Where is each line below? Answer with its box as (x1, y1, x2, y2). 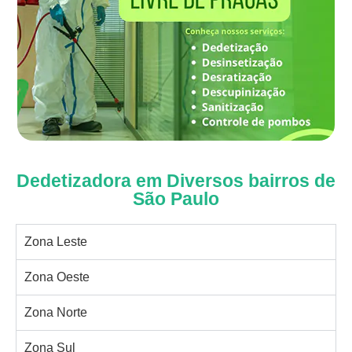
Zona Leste (24, 234, 87, 248)
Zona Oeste (24, 269, 90, 284)
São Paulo (133, 188, 219, 209)
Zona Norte (24, 305, 87, 319)
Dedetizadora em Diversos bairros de (16, 170, 335, 191)
